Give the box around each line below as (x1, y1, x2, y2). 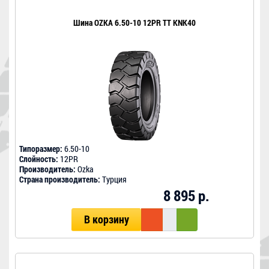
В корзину (83, 213, 129, 227)
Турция (100, 174, 127, 186)
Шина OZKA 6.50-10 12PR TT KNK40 (73, 17, 196, 29)
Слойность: (19, 153, 58, 165)
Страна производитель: (19, 174, 100, 186)
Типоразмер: (19, 143, 62, 155)
